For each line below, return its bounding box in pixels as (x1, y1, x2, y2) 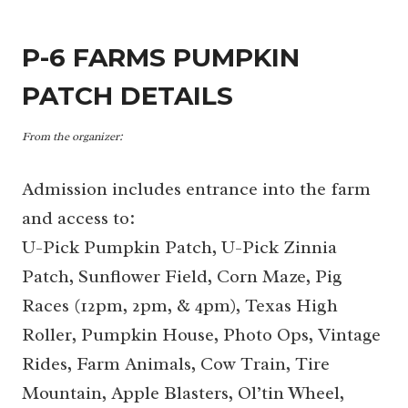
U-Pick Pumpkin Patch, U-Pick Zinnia (22, 235, 337, 259)
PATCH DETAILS (22, 79, 233, 111)
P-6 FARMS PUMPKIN (22, 41, 300, 73)
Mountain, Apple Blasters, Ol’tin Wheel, (22, 381, 344, 404)
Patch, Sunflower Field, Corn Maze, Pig (22, 264, 342, 288)
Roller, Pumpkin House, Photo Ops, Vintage (22, 322, 381, 346)
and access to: (22, 206, 135, 229)
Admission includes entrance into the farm (22, 177, 371, 200)
